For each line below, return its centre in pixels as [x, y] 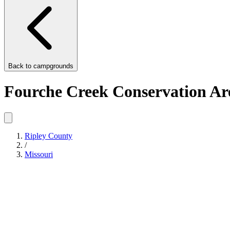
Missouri [39, 154]
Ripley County [49, 136]
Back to [21, 66]
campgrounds [53, 66]
